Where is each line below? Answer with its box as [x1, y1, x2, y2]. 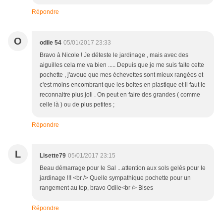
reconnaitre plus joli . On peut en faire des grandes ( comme [40, 91, 200, 99]
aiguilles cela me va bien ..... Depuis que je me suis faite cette [40, 61, 204, 69]
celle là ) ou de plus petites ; [40, 101, 114, 109]
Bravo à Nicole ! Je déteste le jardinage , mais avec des [40, 52, 188, 59]
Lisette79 [40, 152, 66, 160]
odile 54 [40, 39, 61, 47]
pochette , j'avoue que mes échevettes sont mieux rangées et [40, 71, 203, 79]
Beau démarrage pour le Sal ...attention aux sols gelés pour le [40, 165, 206, 172]
